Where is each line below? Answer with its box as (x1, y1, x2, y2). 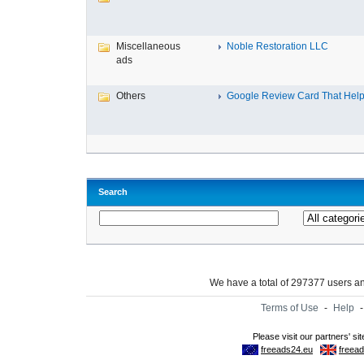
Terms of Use (261, 302, 318, 314)
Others (116, 90, 145, 102)
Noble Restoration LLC (227, 41, 328, 52)
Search (98, 187, 128, 197)
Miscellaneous (116, 41, 180, 52)
